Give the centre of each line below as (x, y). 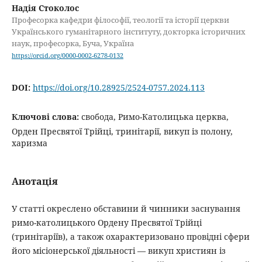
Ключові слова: (46, 117)
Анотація (35, 182)
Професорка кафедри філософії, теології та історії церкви (120, 20)
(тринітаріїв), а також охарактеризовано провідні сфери (130, 237)
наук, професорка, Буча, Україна (73, 44)
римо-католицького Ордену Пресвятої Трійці (106, 223)
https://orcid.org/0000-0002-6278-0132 (67, 56)
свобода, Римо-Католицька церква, (155, 117)
